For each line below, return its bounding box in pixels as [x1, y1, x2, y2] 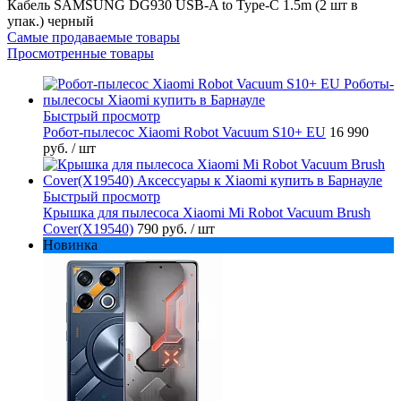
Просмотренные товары [7, 45, 154, 61]
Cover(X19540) [43, 220, 133, 236]
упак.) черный [7, 13, 94, 29]
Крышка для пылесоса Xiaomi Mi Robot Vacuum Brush [43, 204, 371, 220]
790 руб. [137, 220, 191, 236]
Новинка [43, 236, 98, 252]
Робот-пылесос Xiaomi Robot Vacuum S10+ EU [43, 124, 326, 140]
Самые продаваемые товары [7, 29, 180, 45]
